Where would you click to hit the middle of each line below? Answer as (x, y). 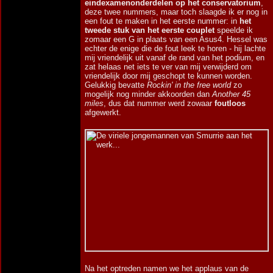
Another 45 (231, 94)
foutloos (230, 103)
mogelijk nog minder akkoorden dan (148, 94)
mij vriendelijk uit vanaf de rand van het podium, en (175, 58)
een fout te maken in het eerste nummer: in (162, 21)
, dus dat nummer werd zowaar (159, 103)
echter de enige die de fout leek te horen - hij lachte (175, 48)
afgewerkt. (103, 112)
